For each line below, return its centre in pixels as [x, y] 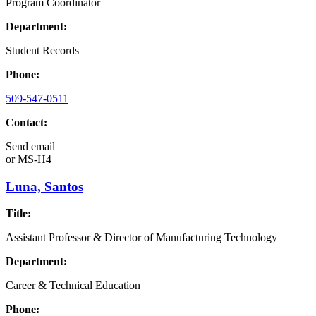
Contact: [26, 122]
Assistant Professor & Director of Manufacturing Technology [141, 238]
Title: [18, 214]
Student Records [42, 50]
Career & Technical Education [73, 286]
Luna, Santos [44, 186]
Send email [30, 146]
